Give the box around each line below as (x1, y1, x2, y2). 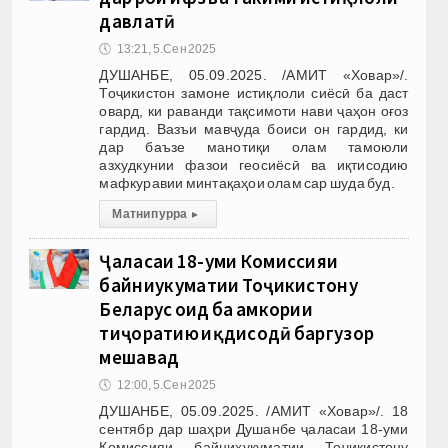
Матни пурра (112, 206, 188, 221)
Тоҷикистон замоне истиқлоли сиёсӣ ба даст (99, 84, 409, 101)
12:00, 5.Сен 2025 (116, 377, 217, 392)
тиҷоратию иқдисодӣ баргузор (99, 320, 375, 345)
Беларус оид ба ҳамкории (99, 296, 313, 321)
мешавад (99, 344, 180, 369)
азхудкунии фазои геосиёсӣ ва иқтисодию (99, 156, 409, 173)
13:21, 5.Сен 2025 (116, 41, 217, 56)
